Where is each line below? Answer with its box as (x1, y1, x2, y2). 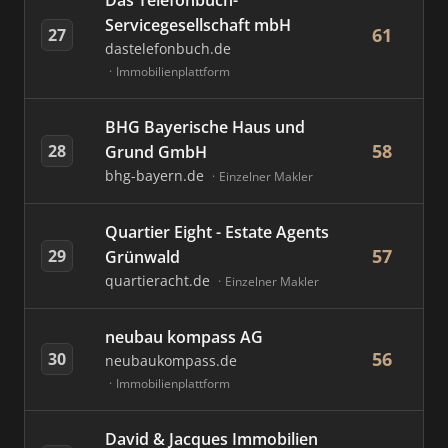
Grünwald (105, 246, 180, 268)
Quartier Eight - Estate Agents (105, 221, 329, 243)
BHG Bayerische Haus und (105, 116, 305, 138)
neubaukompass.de (105, 351, 237, 370)
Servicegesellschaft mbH (105, 14, 291, 36)
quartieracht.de (105, 271, 214, 290)
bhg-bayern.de (105, 166, 208, 185)
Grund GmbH (105, 141, 207, 163)
